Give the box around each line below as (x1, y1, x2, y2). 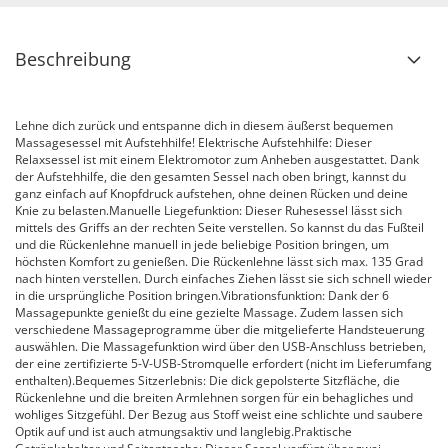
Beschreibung (15, 47, 131, 71)
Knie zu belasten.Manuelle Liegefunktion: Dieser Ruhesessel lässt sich (15, 202, 402, 219)
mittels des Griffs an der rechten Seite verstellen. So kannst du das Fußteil (15, 219, 424, 236)
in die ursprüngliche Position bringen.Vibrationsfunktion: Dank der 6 (15, 287, 389, 304)
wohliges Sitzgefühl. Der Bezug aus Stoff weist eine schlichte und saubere (15, 406, 423, 423)
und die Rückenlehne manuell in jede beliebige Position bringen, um (15, 236, 389, 253)
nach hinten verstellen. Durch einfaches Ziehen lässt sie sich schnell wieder (15, 270, 432, 287)
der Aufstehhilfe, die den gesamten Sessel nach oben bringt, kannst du (15, 168, 406, 185)
